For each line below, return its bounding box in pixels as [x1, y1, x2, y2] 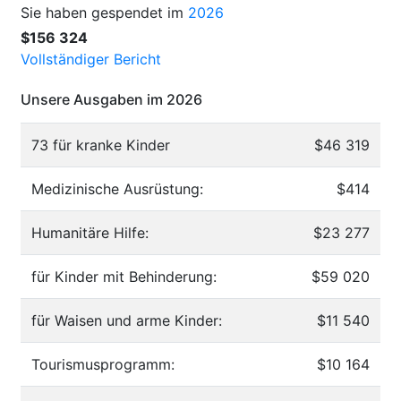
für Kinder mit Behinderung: [31, 267, 217, 286]
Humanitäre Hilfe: [31, 223, 149, 242]
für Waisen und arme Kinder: [31, 311, 222, 329]
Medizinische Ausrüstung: [31, 179, 203, 198]
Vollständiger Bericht [21, 49, 161, 68]
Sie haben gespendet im [21, 3, 188, 21]
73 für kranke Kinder [31, 135, 170, 154]
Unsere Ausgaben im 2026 [21, 90, 202, 108]
